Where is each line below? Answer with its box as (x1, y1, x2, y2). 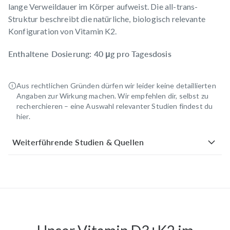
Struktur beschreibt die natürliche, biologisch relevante (8, 13, 205, 24)
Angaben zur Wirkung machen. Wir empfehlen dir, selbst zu (16, 91, 208, 100)
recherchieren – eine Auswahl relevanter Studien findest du (16, 101, 213, 110)
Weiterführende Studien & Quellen (12, 137, 144, 147)
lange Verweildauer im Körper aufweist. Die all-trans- (8, 1, 198, 11)
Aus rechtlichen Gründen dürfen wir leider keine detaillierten (16, 81, 216, 90)
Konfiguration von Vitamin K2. (8, 26, 117, 36)
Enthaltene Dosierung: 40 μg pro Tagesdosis (8, 48, 171, 59)
